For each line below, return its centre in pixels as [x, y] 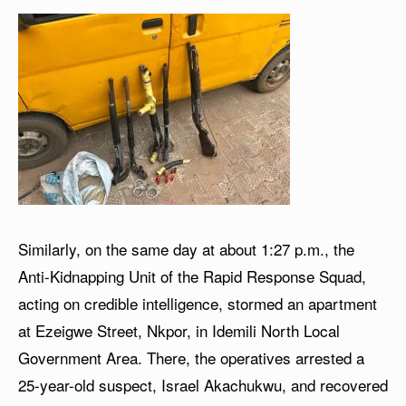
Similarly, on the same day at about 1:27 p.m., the [186, 249]
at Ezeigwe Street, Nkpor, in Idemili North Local [179, 330]
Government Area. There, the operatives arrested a [191, 358]
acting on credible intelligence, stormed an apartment [198, 303]
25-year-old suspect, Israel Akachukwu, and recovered [203, 385]
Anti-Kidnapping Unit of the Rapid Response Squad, [192, 276]
